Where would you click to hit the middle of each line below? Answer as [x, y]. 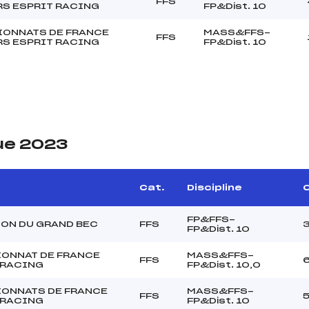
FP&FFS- [211, 219]
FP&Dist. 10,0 [224, 265]
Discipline [215, 187]
